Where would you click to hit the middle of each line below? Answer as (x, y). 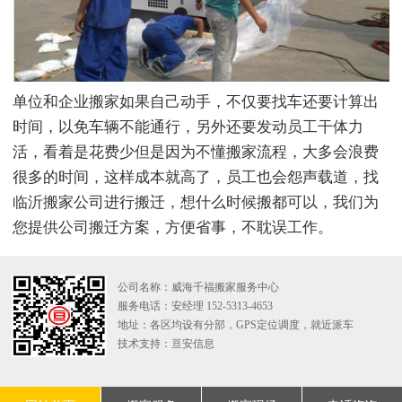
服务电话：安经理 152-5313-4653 (196, 306)
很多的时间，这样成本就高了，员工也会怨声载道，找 (196, 177)
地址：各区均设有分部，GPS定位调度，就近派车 (236, 325)
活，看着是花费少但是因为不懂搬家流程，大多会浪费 (196, 152)
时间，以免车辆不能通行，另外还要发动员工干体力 (188, 127)
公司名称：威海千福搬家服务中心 (199, 288)
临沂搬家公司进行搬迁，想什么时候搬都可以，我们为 (196, 202)
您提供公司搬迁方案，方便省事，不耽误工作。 (173, 227)
